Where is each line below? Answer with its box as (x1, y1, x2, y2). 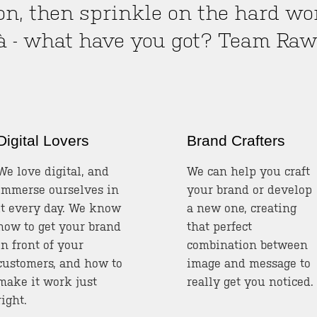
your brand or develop (187, 183, 312, 197)
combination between (187, 238, 308, 252)
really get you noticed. (187, 275, 313, 289)
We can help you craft (187, 164, 310, 178)
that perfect (187, 219, 252, 234)
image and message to (187, 256, 311, 270)
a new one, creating (187, 201, 296, 215)
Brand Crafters (187, 132, 285, 149)
